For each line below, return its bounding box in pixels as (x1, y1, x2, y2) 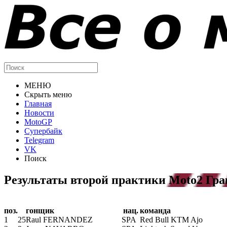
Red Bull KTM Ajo (140, 215, 203, 224)
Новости (24, 108, 54, 117)
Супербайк (24, 127, 62, 135)
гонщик (26, 206, 54, 215)
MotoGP (24, 118, 52, 126)
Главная (24, 99, 52, 108)
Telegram (24, 136, 54, 144)
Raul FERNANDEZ (26, 215, 93, 224)
